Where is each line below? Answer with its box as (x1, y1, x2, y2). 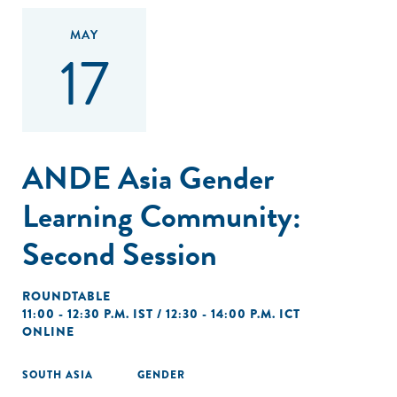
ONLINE (22, 323, 74, 340)
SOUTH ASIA (22, 367, 93, 383)
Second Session (22, 230, 217, 277)
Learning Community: (22, 192, 301, 239)
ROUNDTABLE (22, 287, 111, 305)
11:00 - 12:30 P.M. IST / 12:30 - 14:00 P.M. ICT (22, 305, 300, 323)
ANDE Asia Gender (22, 154, 274, 201)
